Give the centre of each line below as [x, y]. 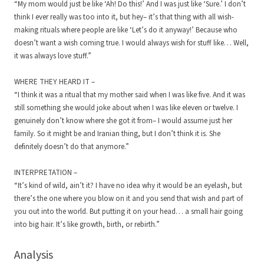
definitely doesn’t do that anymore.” [72, 147]
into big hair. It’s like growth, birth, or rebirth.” [87, 225]
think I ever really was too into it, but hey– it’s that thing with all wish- [124, 17]
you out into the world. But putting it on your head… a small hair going [128, 212]
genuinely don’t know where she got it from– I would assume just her [123, 121]
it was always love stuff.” [53, 56]
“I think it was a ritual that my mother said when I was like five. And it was [130, 95]
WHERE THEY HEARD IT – [55, 82]
